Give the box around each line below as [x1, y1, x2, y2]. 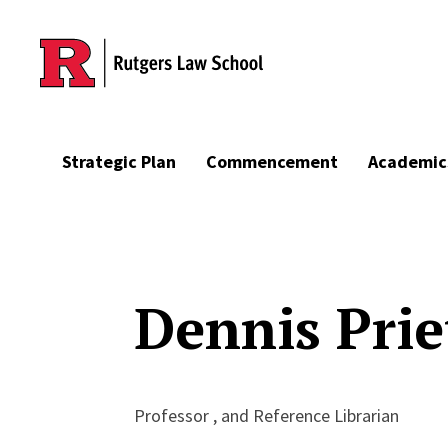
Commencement [206, 150, 338, 173]
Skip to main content [39, 41, 184, 61]
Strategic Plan [62, 150, 176, 173]
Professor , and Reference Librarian [134, 404, 400, 427]
